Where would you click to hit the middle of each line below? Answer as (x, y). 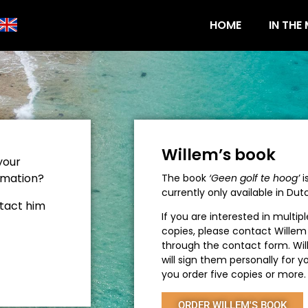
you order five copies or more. (234, 275)
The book (185, 178)
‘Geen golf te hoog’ (254, 178)
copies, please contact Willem (234, 231)
